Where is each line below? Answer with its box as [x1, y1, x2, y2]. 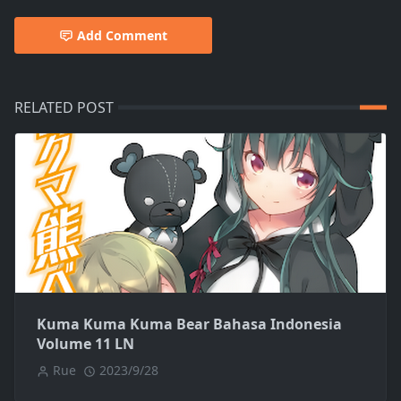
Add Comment [77, 27, 167, 45]
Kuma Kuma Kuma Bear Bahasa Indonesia [37, 314, 342, 335]
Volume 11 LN [37, 334, 134, 354]
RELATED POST [14, 98, 114, 118]
